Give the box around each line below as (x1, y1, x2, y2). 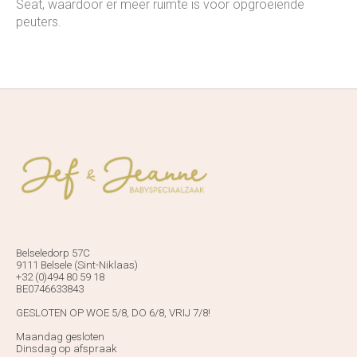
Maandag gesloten (16, 330, 104, 343)
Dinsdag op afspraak (16, 342, 117, 355)
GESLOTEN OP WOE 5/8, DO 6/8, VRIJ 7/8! (16, 306, 210, 319)
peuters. (16, 14, 61, 29)
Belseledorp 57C (16, 246, 90, 259)
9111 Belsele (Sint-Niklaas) (16, 258, 138, 271)
